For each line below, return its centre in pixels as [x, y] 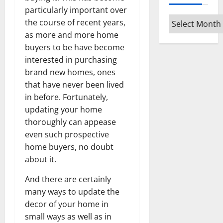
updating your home [63, 109]
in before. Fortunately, [66, 97]
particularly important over [76, 10]
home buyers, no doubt [69, 147]
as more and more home [72, 35]
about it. [41, 159]
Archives [185, 20]
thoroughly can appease [70, 122]
